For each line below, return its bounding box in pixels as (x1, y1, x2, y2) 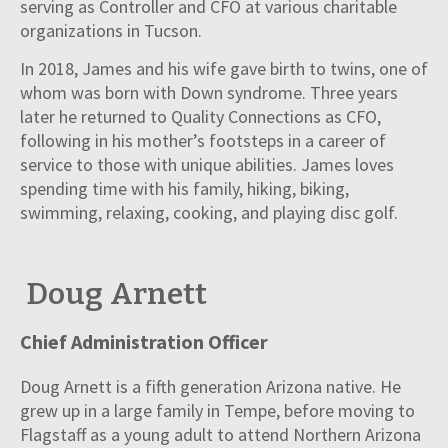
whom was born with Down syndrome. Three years (20, 80, 398, 104)
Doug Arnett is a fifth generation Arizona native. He (20, 375, 401, 399)
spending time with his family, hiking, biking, (20, 176, 349, 200)
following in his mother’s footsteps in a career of (20, 128, 386, 152)
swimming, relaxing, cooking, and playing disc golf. (20, 200, 398, 224)
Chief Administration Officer (20, 329, 268, 355)
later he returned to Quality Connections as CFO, (20, 104, 381, 128)
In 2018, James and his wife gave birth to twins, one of (20, 56, 428, 80)
